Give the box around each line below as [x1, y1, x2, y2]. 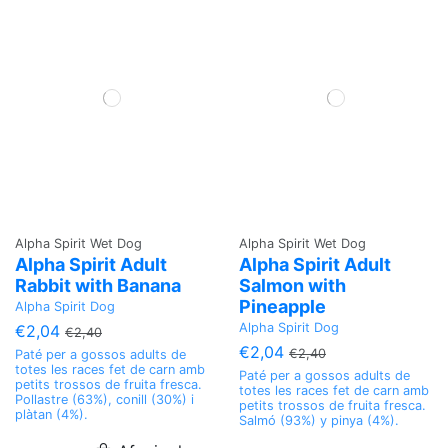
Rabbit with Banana [15, 275, 181, 297]
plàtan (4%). [15, 407, 88, 423]
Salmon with [239, 275, 346, 297]
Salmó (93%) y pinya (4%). [239, 413, 399, 429]
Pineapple [239, 296, 326, 318]
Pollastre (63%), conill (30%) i [15, 392, 194, 408]
